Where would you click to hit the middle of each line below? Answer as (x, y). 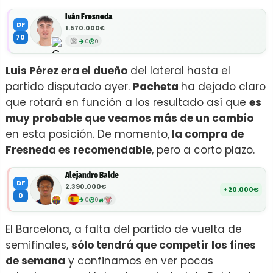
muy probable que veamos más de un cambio (129, 119)
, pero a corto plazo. (205, 150)
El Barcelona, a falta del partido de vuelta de (124, 229)
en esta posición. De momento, (87, 134)
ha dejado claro (223, 87)
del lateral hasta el (179, 71)
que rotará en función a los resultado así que (127, 103)
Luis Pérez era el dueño (66, 71)
